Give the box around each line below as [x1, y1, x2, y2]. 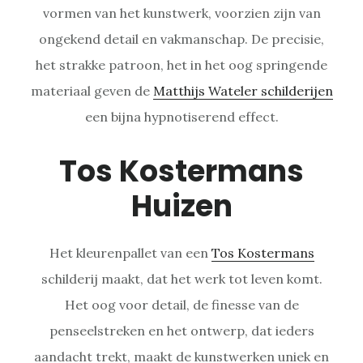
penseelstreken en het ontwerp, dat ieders [49, 322, 314, 339]
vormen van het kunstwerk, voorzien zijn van [42, 4, 321, 21]
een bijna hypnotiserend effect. [84, 108, 279, 125]
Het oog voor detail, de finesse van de [64, 296, 299, 313]
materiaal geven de [30, 82, 153, 99]
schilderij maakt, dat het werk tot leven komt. [41, 270, 322, 287]
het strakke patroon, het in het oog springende [36, 56, 327, 73]
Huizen [130, 185, 233, 227]
